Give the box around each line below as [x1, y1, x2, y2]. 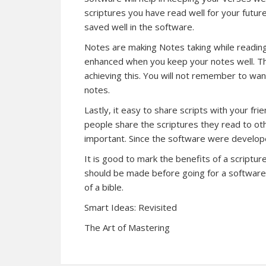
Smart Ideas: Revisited [84, 201, 177, 213]
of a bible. [84, 181, 123, 193]
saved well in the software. [84, 21, 194, 33]
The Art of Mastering [84, 221, 170, 233]
